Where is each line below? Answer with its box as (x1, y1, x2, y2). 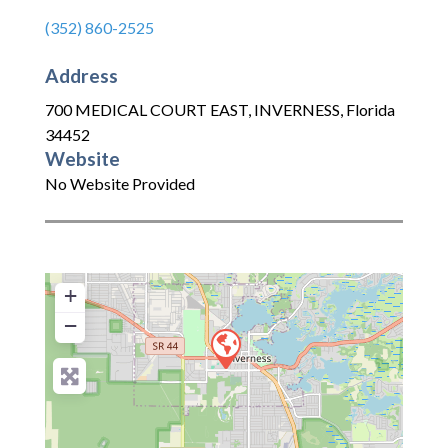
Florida (346, 100, 395, 120)
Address (45, 63, 118, 87)
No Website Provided (45, 174, 195, 194)
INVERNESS (254, 100, 340, 120)
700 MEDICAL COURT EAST (45, 100, 248, 120)
